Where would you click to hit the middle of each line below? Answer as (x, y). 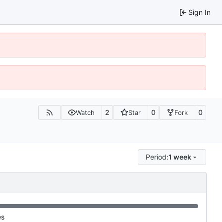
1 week (180, 157)
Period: (157, 157)
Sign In (199, 12)
